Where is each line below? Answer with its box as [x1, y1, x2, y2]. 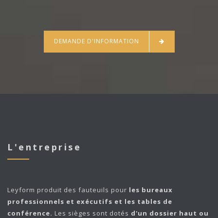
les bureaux [129, 185, 173, 194]
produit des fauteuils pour [35, 185, 129, 194]
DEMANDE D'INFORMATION [54, 36, 139, 45]
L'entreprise [7, 141, 81, 153]
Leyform [7, 185, 35, 194]
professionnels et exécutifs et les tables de [7, 197, 172, 206]
